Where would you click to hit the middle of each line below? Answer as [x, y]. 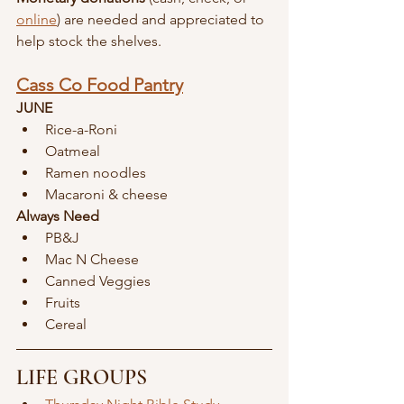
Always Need [58, 216]
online [37, 19]
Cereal [66, 324]
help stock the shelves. [89, 41]
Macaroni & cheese [106, 194]
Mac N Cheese [92, 259]
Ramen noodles [96, 172]
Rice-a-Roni [81, 129]
